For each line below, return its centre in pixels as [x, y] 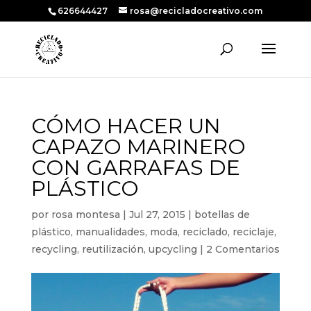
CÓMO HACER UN [126, 126]
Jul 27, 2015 [157, 215]
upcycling [173, 249]
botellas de [222, 215]
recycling [54, 249]
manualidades [110, 232]
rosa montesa [85, 215]
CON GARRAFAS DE [135, 168]
